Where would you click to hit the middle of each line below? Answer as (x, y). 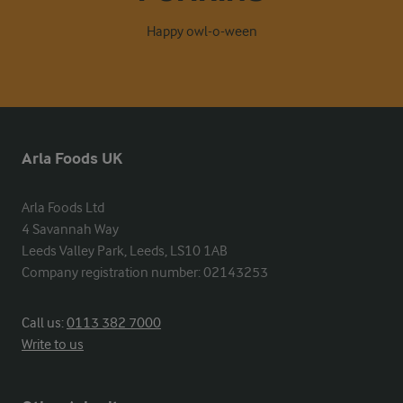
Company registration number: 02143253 (145, 272)
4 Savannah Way (70, 229)
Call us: (44, 322)
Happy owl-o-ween (201, 31)
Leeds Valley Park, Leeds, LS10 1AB (125, 251)
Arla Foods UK (72, 158)
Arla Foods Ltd (63, 207)
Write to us (53, 344)
